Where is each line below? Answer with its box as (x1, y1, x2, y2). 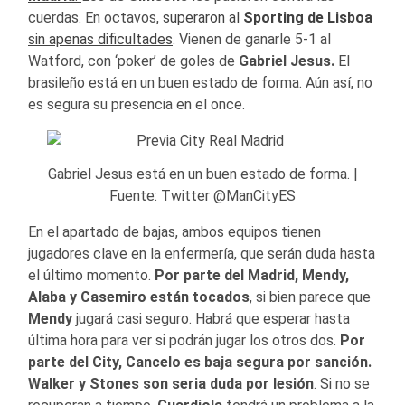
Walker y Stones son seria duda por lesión (28, 374, 314, 392)
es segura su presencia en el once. (28, 95, 245, 113)
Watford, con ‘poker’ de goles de (28, 52, 239, 70)
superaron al (159, 8, 243, 26)
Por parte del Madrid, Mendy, (155, 266, 349, 284)
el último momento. (28, 266, 155, 284)
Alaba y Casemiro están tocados (28, 287, 250, 306)
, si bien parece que (250, 287, 371, 306)
